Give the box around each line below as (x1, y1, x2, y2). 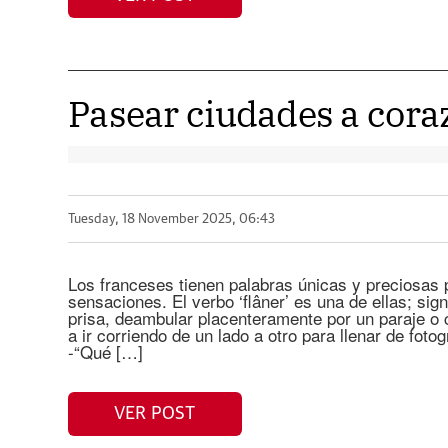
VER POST (114, 404, 196, 423)
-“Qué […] (67, 339, 143, 364)
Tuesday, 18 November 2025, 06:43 (67, 212, 275, 226)
